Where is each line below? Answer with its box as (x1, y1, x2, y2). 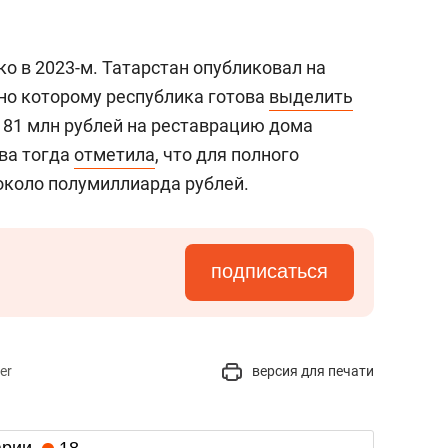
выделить (269, 86, 353, 107)
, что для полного (155, 144, 299, 165)
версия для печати (249, 363, 374, 379)
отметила (74, 144, 155, 165)
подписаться (211, 260, 328, 282)
